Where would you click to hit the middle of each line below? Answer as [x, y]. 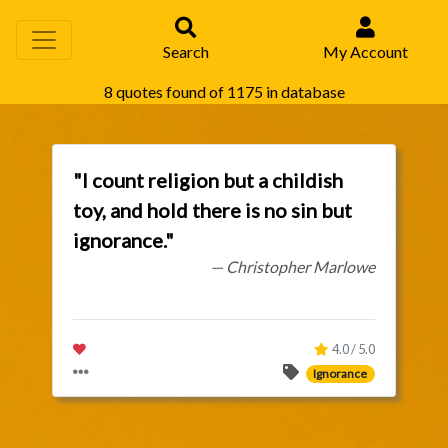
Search [185, 51]
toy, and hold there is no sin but [213, 210]
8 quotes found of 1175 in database [224, 91]
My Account [365, 51]
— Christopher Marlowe [292, 266]
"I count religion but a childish [208, 180]
